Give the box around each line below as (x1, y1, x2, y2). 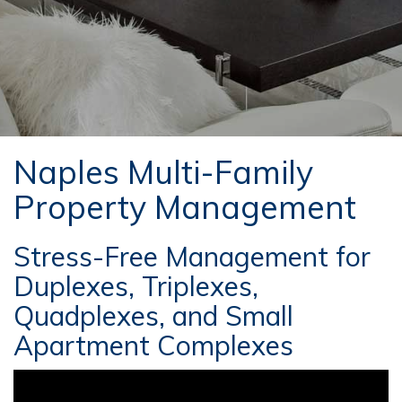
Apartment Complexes (13, 328, 293, 363)
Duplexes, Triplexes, (13, 269, 258, 303)
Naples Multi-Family (13, 152, 313, 192)
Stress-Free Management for (13, 240, 371, 274)
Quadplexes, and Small (13, 299, 293, 333)
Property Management (13, 187, 356, 227)
